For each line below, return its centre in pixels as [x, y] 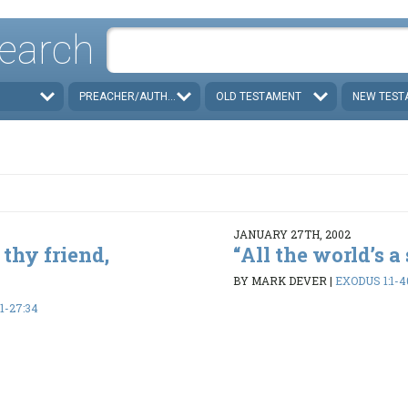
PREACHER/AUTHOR [131, 96]
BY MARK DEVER [280, 281]
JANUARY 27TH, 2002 [291, 234]
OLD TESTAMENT [259, 96]
